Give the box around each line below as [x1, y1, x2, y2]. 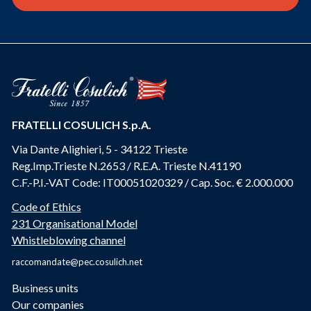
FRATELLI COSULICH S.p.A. [11, 118, 151, 132]
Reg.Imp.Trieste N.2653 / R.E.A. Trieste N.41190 [11, 159, 241, 173]
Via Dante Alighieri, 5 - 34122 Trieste [11, 142, 187, 156]
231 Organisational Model [11, 216, 137, 230]
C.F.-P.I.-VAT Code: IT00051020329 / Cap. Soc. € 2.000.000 [11, 176, 293, 190]
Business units [11, 281, 78, 295]
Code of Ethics [11, 199, 81, 213]
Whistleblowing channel [11, 233, 126, 246]
